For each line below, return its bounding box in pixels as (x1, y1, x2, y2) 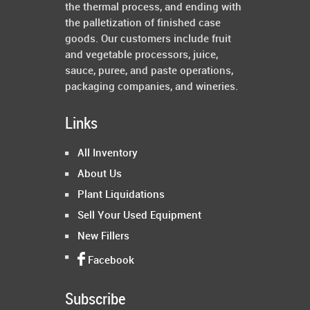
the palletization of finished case (65, 18, 221, 30)
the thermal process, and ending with (65, 2, 241, 14)
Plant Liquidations (77, 190, 165, 201)
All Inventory (77, 148, 138, 160)
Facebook (85, 255, 134, 267)
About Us (77, 169, 122, 181)
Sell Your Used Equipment (77, 210, 201, 222)
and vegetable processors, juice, (65, 50, 218, 62)
